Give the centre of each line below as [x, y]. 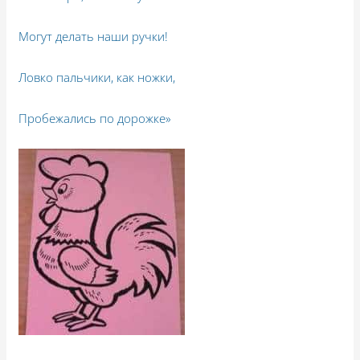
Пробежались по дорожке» [95, 118]
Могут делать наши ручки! [94, 36]
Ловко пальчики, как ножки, [97, 77]
